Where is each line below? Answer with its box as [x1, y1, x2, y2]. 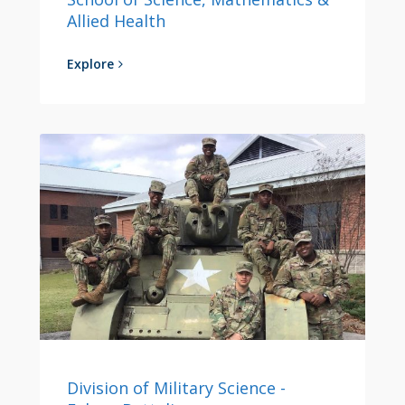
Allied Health [67, 10, 165, 33]
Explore [67, 55, 114, 73]
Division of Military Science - [67, 376, 286, 399]
